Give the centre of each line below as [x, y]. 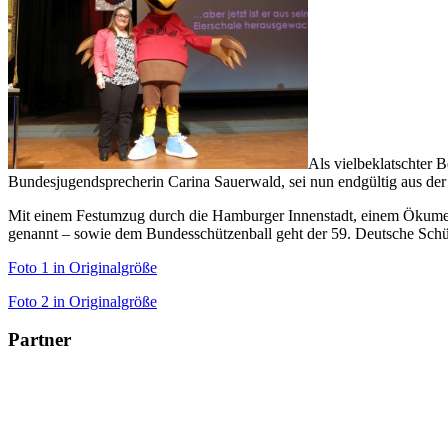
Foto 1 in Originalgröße [82, 267]
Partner [39, 340]
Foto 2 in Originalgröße [82, 301]
